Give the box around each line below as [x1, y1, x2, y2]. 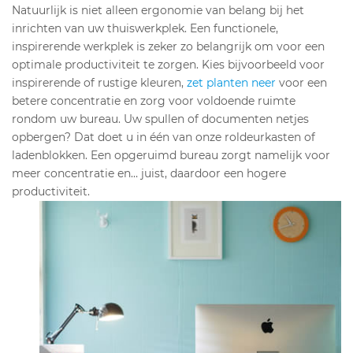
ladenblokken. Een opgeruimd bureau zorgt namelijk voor [12, 148, 330, 163]
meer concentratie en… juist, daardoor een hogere [12, 166, 286, 181]
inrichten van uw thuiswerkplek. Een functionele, [12, 21, 278, 36]
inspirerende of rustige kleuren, [12, 76, 187, 91]
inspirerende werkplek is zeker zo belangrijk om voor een [12, 39, 325, 54]
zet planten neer [187, 76, 276, 91]
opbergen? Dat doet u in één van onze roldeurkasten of [12, 130, 315, 145]
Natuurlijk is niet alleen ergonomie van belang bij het [12, 3, 304, 18]
